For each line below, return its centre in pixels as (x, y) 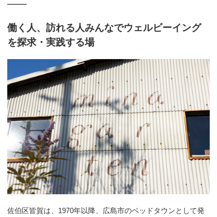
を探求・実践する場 (51, 42)
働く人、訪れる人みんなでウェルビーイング (104, 27)
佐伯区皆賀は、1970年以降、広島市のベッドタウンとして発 (106, 210)
